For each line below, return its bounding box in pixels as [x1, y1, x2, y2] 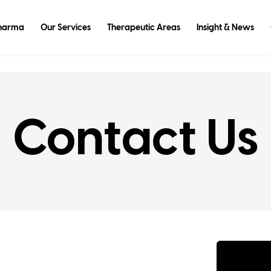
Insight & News [196, 23, 254, 33]
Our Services [40, 23, 91, 33]
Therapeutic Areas [106, 23, 180, 33]
